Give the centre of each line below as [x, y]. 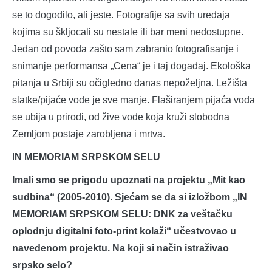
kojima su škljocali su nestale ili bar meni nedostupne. [128, 32]
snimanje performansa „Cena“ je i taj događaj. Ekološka [131, 66]
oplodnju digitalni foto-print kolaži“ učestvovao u [124, 231]
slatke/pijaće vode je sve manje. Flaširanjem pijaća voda [134, 100]
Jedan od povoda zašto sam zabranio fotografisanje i [125, 49]
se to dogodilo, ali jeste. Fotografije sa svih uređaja [121, 15]
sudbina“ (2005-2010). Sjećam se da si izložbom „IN [130, 197]
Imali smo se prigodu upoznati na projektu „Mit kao [129, 180]
